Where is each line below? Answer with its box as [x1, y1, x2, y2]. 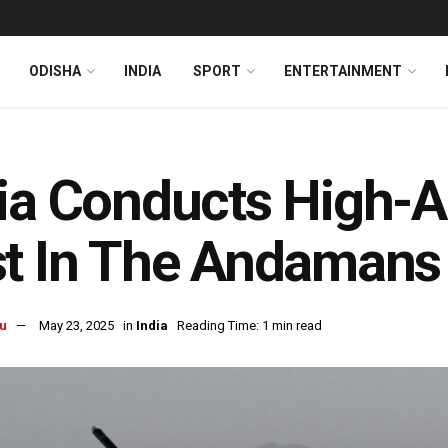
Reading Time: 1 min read [177, 318, 322, 334]
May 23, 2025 [39, 318, 114, 334]
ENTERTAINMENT [284, 63, 402, 79]
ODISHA [29, 63, 81, 79]
